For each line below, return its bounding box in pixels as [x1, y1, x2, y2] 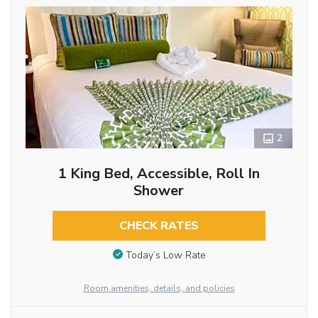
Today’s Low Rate [125, 248, 206, 262]
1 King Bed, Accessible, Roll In [57, 164, 260, 184]
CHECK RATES [119, 218, 199, 234]
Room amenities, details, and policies [83, 283, 235, 294]
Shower [133, 181, 185, 201]
